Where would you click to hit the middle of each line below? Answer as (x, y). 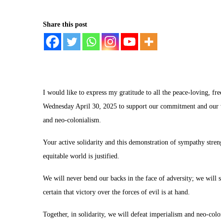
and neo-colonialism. (72, 120)
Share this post (65, 24)
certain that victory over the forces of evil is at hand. (116, 192)
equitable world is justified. (81, 156)
